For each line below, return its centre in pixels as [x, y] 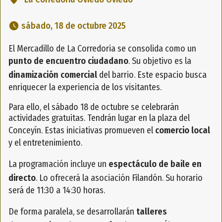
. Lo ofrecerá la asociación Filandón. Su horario [119, 178]
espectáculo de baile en [155, 164]
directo [22, 178]
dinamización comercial [53, 75]
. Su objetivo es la [160, 61]
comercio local [183, 131]
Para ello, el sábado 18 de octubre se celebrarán [94, 107]
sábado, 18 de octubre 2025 [75, 26]
